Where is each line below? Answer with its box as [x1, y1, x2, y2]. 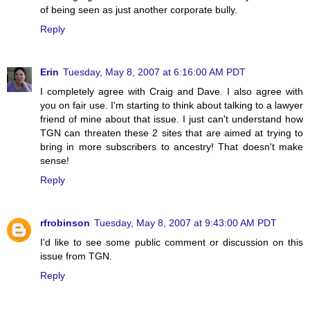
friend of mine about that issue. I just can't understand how [40, 113, 303, 125]
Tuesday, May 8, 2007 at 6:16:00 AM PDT [63, 66, 246, 77]
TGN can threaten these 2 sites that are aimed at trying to [40, 127, 303, 138]
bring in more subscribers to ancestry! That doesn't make [40, 140, 303, 152]
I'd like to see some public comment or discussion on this [40, 236, 303, 248]
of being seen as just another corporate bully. [40, 3, 237, 15]
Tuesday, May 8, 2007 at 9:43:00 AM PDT [94, 217, 277, 228]
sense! [40, 154, 69, 166]
